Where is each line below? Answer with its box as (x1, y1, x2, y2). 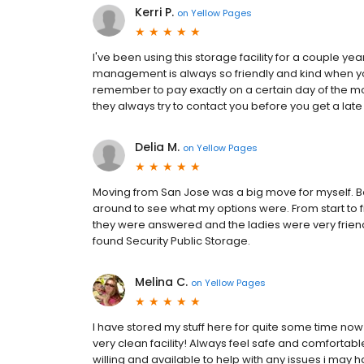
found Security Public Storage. (93, 233, 250, 249)
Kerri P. (135, 4, 174, 20)
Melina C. (135, 274, 188, 290)
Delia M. (135, 139, 180, 155)
